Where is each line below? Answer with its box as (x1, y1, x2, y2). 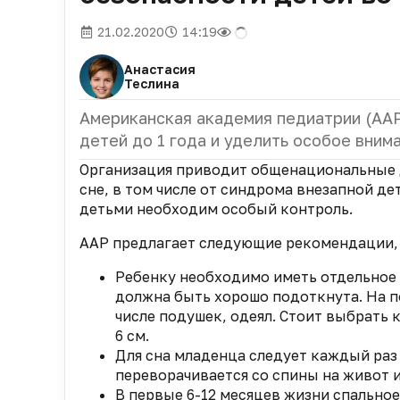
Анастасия (124, 62, 196, 77)
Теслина (124, 76, 179, 91)
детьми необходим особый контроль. (79, 200, 353, 218)
